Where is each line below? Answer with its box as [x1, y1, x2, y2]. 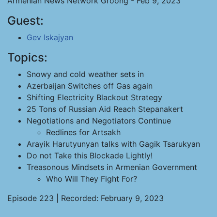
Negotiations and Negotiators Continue [27, 116, 171, 125]
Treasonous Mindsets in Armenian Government [27, 162, 197, 172]
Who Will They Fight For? [46, 174, 137, 184]
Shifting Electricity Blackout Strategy [27, 93, 162, 102]
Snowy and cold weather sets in [27, 69, 144, 79]
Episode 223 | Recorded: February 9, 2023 [7, 193, 164, 203]
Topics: [7, 50, 47, 64]
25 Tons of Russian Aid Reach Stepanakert [27, 104, 183, 114]
